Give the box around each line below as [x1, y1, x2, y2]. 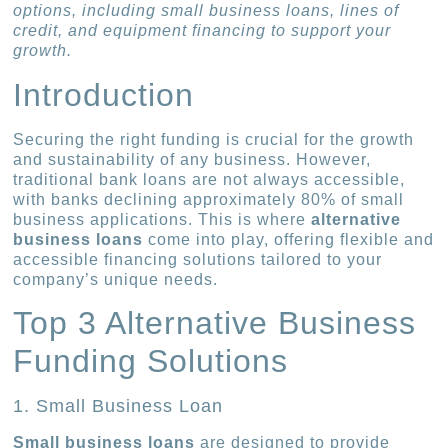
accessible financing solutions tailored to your [13, 250, 383, 268]
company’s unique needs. [13, 270, 219, 288]
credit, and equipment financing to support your [13, 22, 392, 40]
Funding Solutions [13, 343, 289, 380]
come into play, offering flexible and [143, 230, 435, 248]
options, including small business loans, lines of [13, 2, 400, 20]
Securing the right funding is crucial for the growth [13, 130, 415, 148]
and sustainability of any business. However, [13, 150, 372, 168]
